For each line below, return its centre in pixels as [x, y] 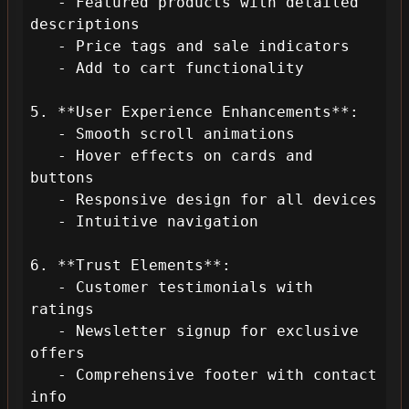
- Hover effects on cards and [44, 156]
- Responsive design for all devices [44, 199]
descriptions [85, 24]
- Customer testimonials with [44, 287]
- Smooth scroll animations [44, 134]
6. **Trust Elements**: [131, 265]
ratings [62, 309]
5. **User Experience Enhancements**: [194, 112]
